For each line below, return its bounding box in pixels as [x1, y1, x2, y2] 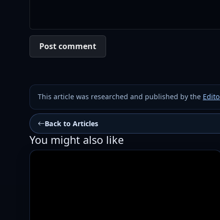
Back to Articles [45, 118, 98, 128]
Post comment [39, 41, 97, 52]
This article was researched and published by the [38, 92, 203, 102]
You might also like [29, 132, 124, 147]
